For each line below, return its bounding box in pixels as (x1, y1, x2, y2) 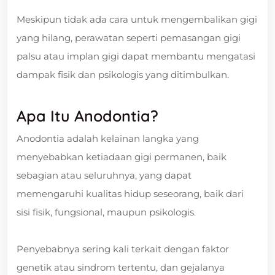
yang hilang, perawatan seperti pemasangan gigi (17, 31, 241, 44)
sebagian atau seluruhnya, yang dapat (17, 169, 192, 181)
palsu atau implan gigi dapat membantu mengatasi (17, 50, 255, 62)
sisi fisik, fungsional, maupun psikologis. (17, 206, 196, 218)
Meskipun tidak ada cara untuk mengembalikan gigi (17, 13, 257, 25)
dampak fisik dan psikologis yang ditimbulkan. (17, 68, 229, 80)
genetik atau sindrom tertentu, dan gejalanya (17, 261, 225, 273)
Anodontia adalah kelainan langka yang (17, 132, 199, 144)
